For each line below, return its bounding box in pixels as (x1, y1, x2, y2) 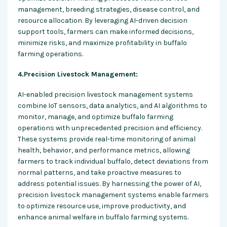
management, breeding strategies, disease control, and (18, 5, 200, 14)
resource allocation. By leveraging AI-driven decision (18, 16, 187, 25)
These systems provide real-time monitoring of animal (18, 134, 196, 143)
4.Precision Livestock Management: (18, 69, 138, 79)
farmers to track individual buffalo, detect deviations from (18, 157, 208, 166)
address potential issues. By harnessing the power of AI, (18, 179, 201, 188)
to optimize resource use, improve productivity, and (18, 201, 186, 210)
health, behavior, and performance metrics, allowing (18, 145, 190, 155)
